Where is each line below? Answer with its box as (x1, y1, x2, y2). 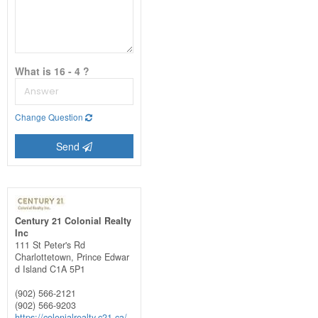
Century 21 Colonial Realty (14, 214, 131, 227)
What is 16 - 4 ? (14, 63, 89, 78)
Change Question (14, 110, 85, 123)
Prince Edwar (76, 250, 129, 263)
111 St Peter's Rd (14, 238, 85, 251)
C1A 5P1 (49, 262, 85, 275)
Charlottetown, (14, 250, 77, 263)
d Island (14, 262, 47, 275)
